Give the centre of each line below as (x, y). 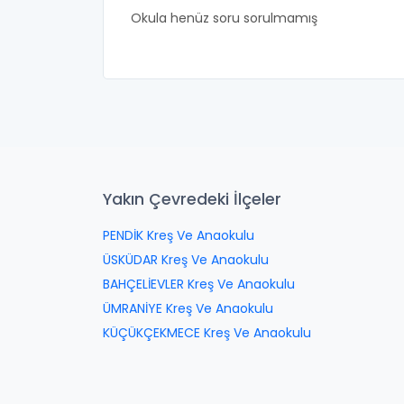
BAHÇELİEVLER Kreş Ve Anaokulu (199, 284)
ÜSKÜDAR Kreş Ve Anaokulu (186, 260)
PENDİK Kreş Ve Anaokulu (179, 235)
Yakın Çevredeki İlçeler (192, 199)
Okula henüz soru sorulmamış (224, 18)
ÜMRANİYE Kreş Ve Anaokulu (188, 308)
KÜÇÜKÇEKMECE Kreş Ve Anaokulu (207, 333)
